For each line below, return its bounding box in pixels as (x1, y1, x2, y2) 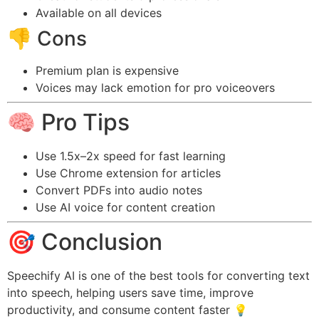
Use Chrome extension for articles (36, 166, 221, 181)
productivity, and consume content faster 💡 (7, 303, 248, 318)
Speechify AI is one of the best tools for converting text (7, 268, 310, 283)
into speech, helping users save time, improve (7, 286, 253, 300)
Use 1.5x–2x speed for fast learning (36, 149, 226, 164)
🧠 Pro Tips (7, 108, 130, 137)
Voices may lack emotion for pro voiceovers (36, 80, 275, 95)
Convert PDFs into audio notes (36, 183, 202, 198)
